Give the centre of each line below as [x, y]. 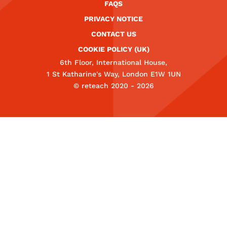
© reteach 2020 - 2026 [113, 86]
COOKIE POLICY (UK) [113, 49]
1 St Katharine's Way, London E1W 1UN [113, 74]
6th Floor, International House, [113, 62]
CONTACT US [113, 34]
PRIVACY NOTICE [113, 19]
